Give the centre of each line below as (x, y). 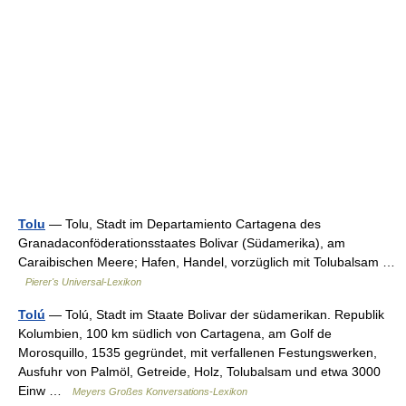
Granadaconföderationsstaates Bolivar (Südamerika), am (182, 243)
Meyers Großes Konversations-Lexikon (160, 391)
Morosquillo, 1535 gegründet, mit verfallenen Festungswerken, (198, 353)
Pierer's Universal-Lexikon (83, 282)
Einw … (45, 391)
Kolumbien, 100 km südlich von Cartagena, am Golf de (175, 333)
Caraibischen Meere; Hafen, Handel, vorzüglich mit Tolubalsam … (207, 262)
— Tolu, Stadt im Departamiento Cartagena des (183, 224)
